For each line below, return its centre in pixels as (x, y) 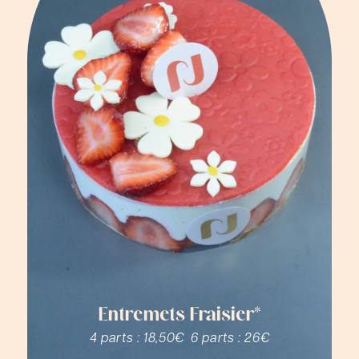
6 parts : (218, 337)
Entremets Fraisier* (179, 316)
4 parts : (117, 337)
